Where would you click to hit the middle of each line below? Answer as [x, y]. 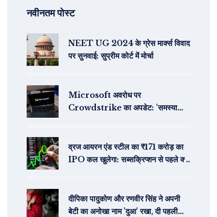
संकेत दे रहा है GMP [100, 172]
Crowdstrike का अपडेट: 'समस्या [123, 108]
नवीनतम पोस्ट [51, 13]
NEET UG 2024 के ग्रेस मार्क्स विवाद [129, 43]
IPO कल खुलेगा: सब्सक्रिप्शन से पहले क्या [129, 160]
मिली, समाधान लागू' [95, 120]
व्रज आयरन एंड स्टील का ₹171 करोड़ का [126, 147]
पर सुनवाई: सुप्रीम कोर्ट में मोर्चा [111, 56]
